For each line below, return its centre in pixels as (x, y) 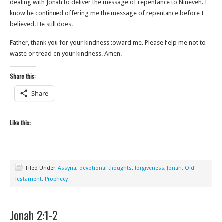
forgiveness (149, 168)
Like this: (20, 123)
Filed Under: (42, 168)
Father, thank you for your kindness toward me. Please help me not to (108, 42)
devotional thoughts (106, 168)
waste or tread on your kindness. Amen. (67, 53)
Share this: (23, 76)
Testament (28, 179)
